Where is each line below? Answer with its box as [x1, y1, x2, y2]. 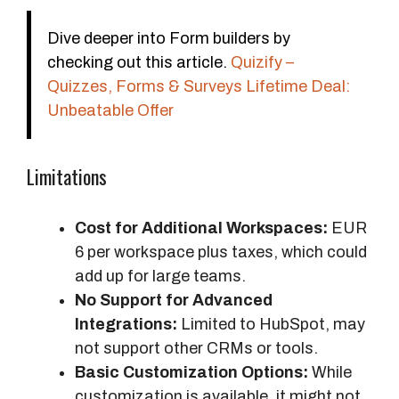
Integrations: [75, 314, 177, 333]
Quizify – [231, 53, 294, 71]
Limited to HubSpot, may [177, 314, 365, 333]
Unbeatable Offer [47, 101, 174, 119]
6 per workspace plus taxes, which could [75, 242, 367, 261]
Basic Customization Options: [75, 362, 308, 381]
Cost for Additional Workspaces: [75, 218, 328, 237]
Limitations [27, 161, 107, 191]
